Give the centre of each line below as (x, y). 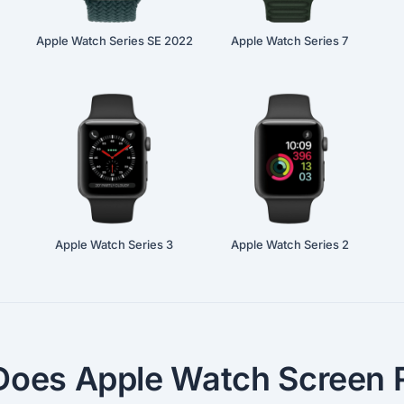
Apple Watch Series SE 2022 (114, 40)
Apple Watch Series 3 (115, 245)
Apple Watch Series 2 (289, 245)
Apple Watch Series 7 (290, 40)
